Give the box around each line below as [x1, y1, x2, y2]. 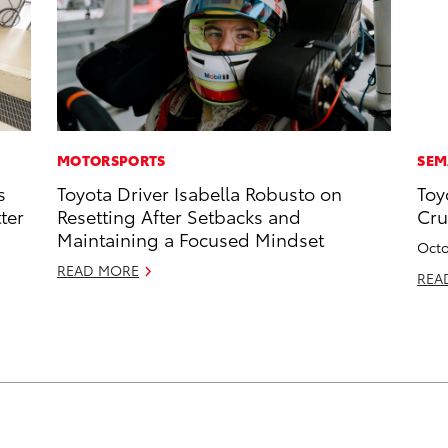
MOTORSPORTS [57, 150, 166, 171]
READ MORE [57, 260, 140, 281]
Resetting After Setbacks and [57, 203, 302, 229]
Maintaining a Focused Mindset [57, 226, 325, 252]
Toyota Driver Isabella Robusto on [57, 180, 343, 206]
